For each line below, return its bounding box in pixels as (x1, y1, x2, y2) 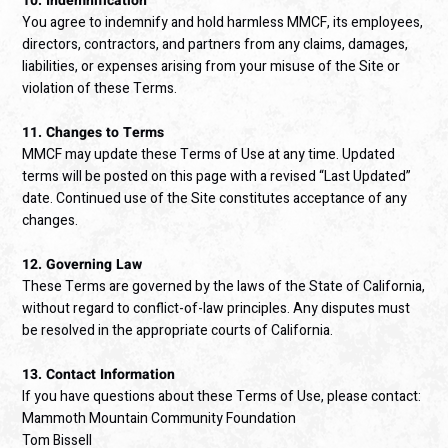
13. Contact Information (22, 364, 176, 386)
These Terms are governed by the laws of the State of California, (22, 276, 426, 298)
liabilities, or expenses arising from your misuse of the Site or (22, 56, 401, 78)
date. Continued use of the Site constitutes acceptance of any (22, 188, 408, 210)
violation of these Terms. (22, 78, 178, 100)
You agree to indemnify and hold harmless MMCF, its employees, (22, 12, 424, 34)
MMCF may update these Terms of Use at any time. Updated (22, 144, 396, 166)
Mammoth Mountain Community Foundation (22, 408, 297, 430)
